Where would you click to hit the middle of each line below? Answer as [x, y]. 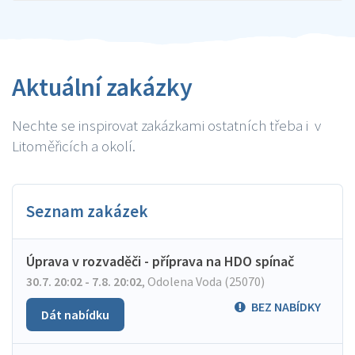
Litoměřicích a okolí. [74, 146]
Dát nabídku [75, 315]
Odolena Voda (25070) [205, 281]
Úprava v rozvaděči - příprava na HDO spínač [160, 261]
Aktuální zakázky [102, 87]
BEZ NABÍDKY [286, 307]
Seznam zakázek [87, 211]
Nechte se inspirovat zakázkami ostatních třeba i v [166, 125]
